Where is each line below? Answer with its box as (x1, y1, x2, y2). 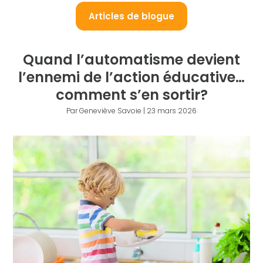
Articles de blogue (89, 10, 174, 22)
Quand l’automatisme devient (23, 50, 240, 69)
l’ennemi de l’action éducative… (18, 68, 245, 87)
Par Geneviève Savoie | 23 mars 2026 (66, 106, 197, 116)
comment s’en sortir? (55, 85, 208, 104)
